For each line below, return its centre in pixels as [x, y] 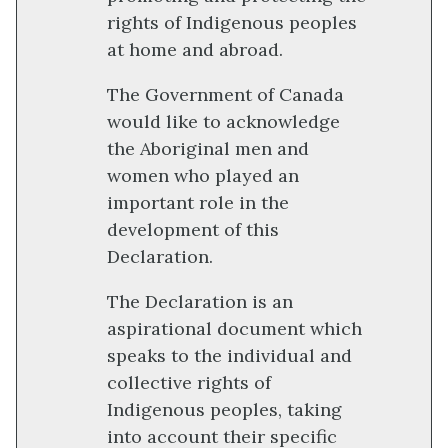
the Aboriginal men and [208, 148]
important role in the [198, 202]
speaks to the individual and [229, 355]
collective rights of [189, 382]
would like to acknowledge [223, 121]
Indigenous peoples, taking [224, 409]
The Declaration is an [200, 301]
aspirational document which [234, 328]
